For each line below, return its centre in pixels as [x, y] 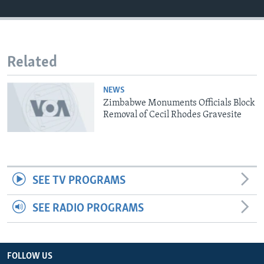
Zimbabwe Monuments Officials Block [179, 103]
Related [32, 62]
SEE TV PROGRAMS [79, 181]
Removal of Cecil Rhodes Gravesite [173, 115]
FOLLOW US [30, 256]
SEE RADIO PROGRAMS [88, 208]
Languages [43, 44]
